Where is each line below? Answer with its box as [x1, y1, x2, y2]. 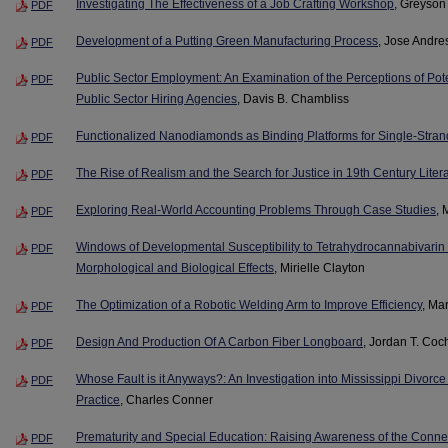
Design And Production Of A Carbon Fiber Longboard [76, 335, 363, 350]
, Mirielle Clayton [274, 261, 365, 276]
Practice [76, 392, 120, 407]
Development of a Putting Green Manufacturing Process [76, 34, 378, 49]
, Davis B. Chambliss [237, 92, 349, 107]
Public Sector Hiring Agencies [76, 92, 237, 107]
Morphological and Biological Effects [76, 261, 274, 276]
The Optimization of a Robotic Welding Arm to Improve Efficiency [76, 298, 422, 313]
